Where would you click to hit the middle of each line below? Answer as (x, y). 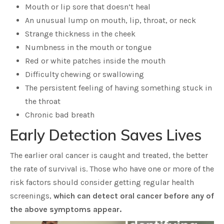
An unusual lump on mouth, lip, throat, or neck (110, 20)
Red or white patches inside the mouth (95, 61)
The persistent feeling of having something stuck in (118, 88)
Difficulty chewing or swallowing (84, 74)
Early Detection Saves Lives (106, 135)
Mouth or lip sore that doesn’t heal (88, 7)
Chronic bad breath (60, 115)
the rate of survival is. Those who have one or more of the (112, 169)
